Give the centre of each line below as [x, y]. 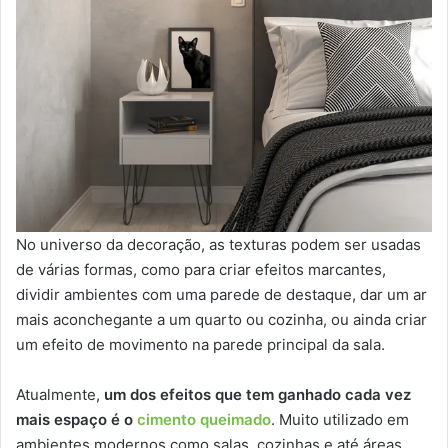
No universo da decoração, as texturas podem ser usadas [218, 244]
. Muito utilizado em [340, 419]
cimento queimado [204, 419]
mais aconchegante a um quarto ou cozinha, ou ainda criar [221, 319]
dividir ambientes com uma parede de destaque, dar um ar [221, 294]
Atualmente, [60, 394]
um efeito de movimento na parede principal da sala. [200, 344]
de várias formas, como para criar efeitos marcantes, [201, 269]
